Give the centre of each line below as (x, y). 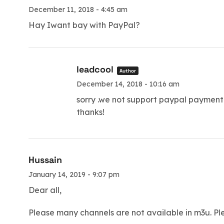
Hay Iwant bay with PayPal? (84, 25)
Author (127, 70)
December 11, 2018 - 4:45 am (78, 9)
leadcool (95, 69)
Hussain (45, 160)
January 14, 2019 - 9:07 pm (74, 175)
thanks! (90, 112)
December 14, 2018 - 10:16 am (128, 84)
